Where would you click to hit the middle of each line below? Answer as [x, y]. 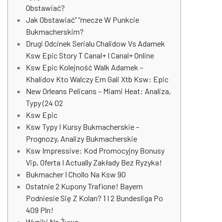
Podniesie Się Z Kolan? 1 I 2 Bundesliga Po [94, 198]
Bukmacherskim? [55, 32]
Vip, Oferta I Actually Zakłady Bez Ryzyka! [94, 163]
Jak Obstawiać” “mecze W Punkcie [83, 20]
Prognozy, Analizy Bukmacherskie [82, 139]
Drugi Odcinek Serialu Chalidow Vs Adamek [95, 44]
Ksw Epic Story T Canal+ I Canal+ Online [90, 55]
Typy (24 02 [44, 103]
